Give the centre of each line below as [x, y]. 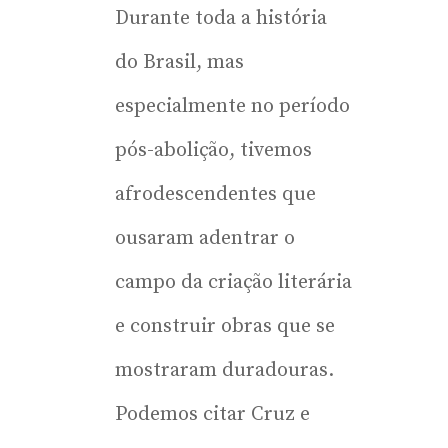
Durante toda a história [221, 18]
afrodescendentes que [215, 194]
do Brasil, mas [179, 62]
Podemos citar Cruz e [212, 414]
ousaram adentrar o [205, 238]
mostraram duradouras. [224, 370]
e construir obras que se [225, 326]
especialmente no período [232, 106]
